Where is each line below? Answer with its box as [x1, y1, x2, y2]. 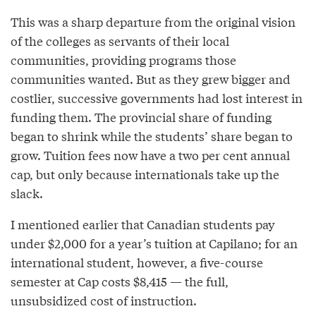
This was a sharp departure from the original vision [11, 13, 296, 31]
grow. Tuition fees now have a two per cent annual [11, 146, 290, 164]
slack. [11, 184, 43, 202]
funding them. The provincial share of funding [11, 108, 272, 126]
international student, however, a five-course [11, 253, 263, 272]
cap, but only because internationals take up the [11, 165, 279, 183]
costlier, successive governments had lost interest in [11, 89, 303, 107]
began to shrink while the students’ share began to [11, 127, 293, 145]
